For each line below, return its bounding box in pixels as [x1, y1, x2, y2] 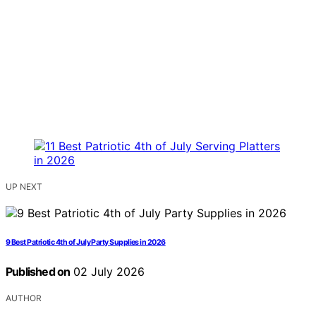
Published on [6, 264, 71, 279]
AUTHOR [6, 292, 42, 303]
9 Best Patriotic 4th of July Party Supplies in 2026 [6, 237, 166, 247]
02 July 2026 [70, 264, 145, 279]
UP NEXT [6, 181, 42, 192]
